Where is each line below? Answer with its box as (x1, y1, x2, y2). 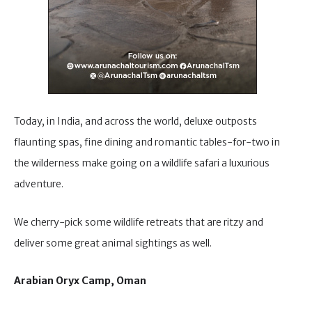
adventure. (14, 178, 63, 191)
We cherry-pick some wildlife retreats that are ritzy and (14, 215, 263, 228)
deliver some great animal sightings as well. (14, 236, 212, 249)
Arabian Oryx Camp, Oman (14, 274, 146, 288)
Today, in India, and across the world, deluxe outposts (14, 115, 257, 128)
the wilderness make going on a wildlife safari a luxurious (14, 157, 270, 170)
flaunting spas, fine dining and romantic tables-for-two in (14, 136, 280, 149)
